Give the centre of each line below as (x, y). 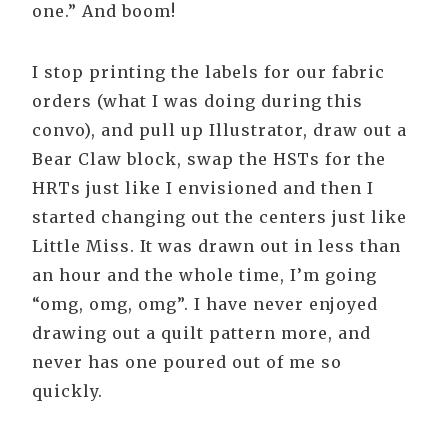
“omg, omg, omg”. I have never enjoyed (205, 304)
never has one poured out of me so (187, 362)
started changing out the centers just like (219, 217)
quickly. (67, 391)
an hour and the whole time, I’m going (204, 275)
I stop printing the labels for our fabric (208, 72)
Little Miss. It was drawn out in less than (216, 246)
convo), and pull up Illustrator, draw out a (219, 130)
